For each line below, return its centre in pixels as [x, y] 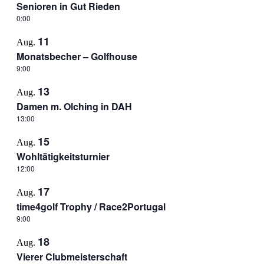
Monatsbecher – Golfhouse [77, 56]
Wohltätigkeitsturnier [63, 156]
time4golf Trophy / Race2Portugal [91, 207]
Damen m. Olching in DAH [74, 106]
